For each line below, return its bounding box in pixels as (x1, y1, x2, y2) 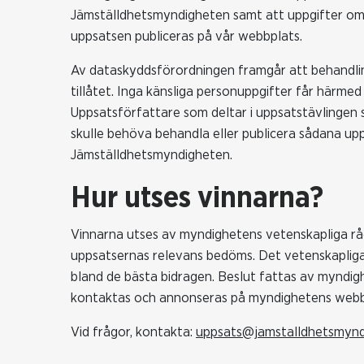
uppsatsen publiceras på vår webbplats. (71, 29, 302, 44)
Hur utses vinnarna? (71, 184, 323, 214)
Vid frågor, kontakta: (71, 325, 196, 340)
